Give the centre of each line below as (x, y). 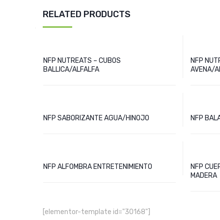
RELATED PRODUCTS (87, 14)
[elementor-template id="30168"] (96, 212)
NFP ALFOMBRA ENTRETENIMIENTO (98, 167)
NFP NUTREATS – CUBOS (82, 61)
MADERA (204, 176)
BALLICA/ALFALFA (71, 69)
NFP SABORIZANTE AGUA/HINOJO (96, 118)
